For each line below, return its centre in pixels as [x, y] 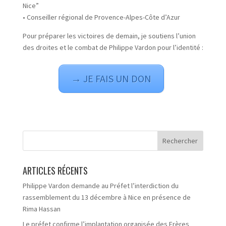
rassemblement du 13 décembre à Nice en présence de [106, 197]
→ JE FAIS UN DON [111, 78]
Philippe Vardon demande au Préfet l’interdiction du [100, 186]
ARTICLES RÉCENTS [55, 171]
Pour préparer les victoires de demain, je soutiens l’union [109, 36]
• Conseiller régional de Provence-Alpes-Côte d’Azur [101, 17]
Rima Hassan [41, 209]
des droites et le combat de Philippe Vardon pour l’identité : [113, 47]
